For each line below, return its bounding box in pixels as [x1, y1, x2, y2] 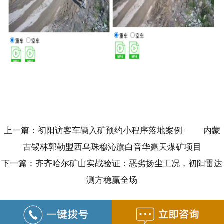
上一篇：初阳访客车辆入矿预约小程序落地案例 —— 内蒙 [3, 125, 220, 135]
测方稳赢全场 [86, 175, 137, 185]
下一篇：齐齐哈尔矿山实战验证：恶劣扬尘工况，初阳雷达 [1, 158, 222, 168]
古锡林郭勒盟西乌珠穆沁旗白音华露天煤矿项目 [22, 142, 201, 152]
